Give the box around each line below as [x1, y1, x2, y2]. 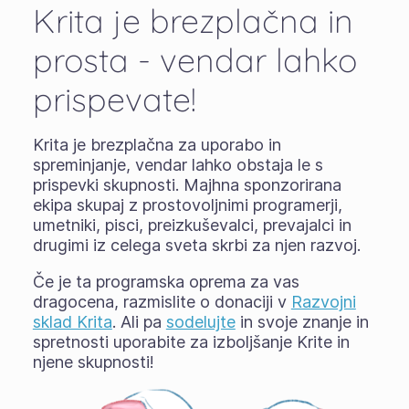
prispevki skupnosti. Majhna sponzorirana [32, 174, 341, 194]
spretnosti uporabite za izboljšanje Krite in [32, 331, 350, 351]
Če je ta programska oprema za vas [32, 271, 299, 291]
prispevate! [32, 78, 196, 120]
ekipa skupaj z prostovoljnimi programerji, [32, 194, 342, 215]
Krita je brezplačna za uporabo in [32, 134, 281, 154]
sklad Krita [32, 311, 112, 331]
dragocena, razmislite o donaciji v [32, 291, 291, 311]
